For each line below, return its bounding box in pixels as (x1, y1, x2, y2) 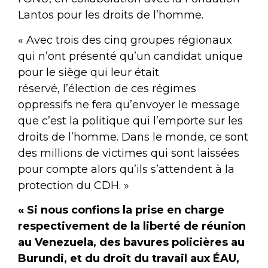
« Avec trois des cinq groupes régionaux (18, 33, 232, 47)
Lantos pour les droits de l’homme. (18, 8, 203, 22)
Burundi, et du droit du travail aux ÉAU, (18, 252, 239, 266)
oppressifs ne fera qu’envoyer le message (18, 98, 240, 111)
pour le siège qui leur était (18, 65, 159, 79)
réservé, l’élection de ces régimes (18, 81, 196, 95)
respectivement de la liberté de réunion (18, 220, 246, 233)
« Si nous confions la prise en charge (18, 203, 224, 217)
